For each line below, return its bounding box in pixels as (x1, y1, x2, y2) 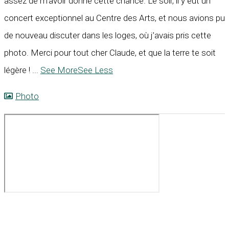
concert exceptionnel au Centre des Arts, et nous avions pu (4, 13, 225, 24)
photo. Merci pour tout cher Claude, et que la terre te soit (4, 48, 216, 58)
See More (40, 65, 78, 76)
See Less (78, 65, 113, 76)
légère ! (4, 65, 32, 76)
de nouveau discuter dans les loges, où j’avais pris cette (4, 30, 211, 41)
